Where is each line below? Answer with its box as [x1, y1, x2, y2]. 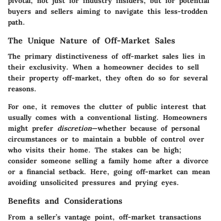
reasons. [8, 84, 37, 94]
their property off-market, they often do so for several [8, 74, 208, 83]
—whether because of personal [92, 124, 200, 133]
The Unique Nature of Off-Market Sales [8, 36, 175, 46]
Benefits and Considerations [8, 196, 122, 206]
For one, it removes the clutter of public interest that [8, 102, 206, 111]
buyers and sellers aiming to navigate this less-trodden [8, 7, 208, 16]
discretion [57, 124, 92, 133]
